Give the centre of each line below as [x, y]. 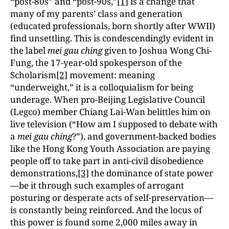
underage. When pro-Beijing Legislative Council [108, 99]
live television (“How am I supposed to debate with [114, 124]
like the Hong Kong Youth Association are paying [110, 148]
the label [29, 50]
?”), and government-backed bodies [144, 136]
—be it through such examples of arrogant [97, 185]
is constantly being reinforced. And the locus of [106, 210]
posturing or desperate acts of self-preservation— [112, 198]
